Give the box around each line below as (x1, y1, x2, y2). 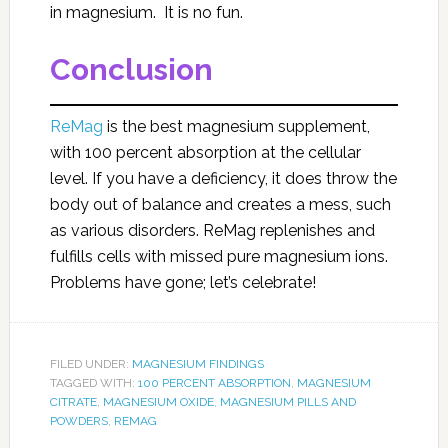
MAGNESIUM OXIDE (102, 395, 214, 410)
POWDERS (49, 414, 108, 429)
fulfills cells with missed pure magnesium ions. (49, 247, 388, 267)
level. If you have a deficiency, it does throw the (49, 169, 397, 189)
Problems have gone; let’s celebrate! (49, 273, 316, 293)
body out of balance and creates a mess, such (49, 195, 391, 215)
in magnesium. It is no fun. (49, 3, 243, 23)
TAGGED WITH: (49, 376, 138, 391)
